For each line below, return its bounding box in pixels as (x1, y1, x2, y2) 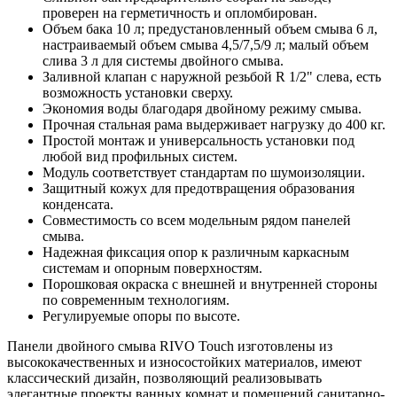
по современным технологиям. (43, 292, 230, 308)
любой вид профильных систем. (43, 149, 237, 165)
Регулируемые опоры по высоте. (43, 308, 240, 324)
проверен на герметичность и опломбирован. (43, 5, 317, 21)
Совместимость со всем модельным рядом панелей (43, 213, 351, 229)
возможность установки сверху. (43, 85, 233, 101)
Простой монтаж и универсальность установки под (43, 133, 354, 149)
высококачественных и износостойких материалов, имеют (7, 354, 362, 370)
